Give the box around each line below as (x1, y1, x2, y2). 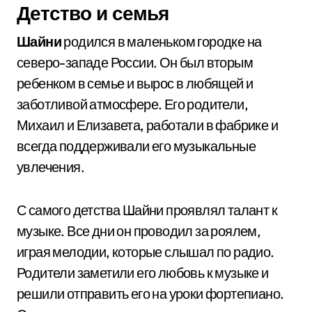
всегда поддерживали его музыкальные (17, 137, 256, 155)
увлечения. (17, 158, 84, 175)
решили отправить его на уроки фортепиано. (17, 285, 284, 302)
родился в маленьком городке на (61, 33, 262, 50)
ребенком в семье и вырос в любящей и (17, 75, 253, 92)
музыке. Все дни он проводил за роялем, (17, 222, 261, 240)
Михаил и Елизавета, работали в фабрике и (17, 116, 278, 134)
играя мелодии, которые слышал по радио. (17, 243, 274, 260)
